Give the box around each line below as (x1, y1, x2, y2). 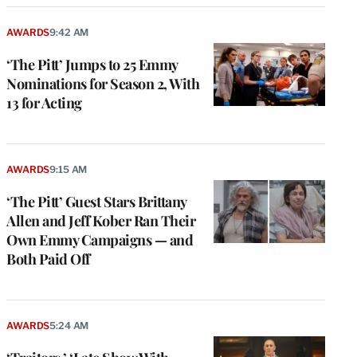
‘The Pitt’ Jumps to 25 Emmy (6, 55, 178, 75)
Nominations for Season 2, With (6, 74, 199, 94)
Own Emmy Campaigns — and (6, 230, 193, 250)
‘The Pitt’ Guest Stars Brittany (6, 192, 186, 212)
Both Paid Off (6, 249, 90, 269)
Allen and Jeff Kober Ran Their (6, 211, 195, 231)
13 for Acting (6, 93, 82, 113)
